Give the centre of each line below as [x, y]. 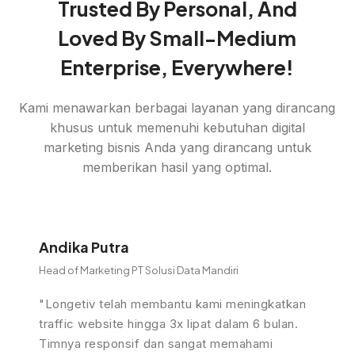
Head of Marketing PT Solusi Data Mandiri [139, 271]
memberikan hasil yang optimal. [177, 168]
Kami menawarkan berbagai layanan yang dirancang [177, 108]
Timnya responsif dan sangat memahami [156, 344]
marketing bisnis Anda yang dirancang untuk [177, 148]
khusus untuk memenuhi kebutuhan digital [177, 128]
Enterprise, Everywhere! [177, 68]
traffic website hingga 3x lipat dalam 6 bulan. [168, 324]
